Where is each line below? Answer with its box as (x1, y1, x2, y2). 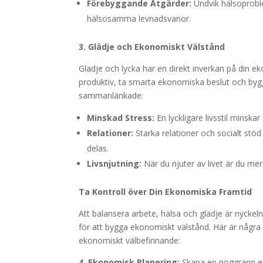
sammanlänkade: (79, 90, 144, 101)
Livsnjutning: (87, 158, 142, 169)
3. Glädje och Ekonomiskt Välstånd (79, 41, 225, 52)
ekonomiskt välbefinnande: (79, 235, 181, 246)
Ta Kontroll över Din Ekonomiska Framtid (79, 186, 252, 197)
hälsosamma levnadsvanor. (87, 13, 191, 24)
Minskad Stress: (87, 112, 155, 123)
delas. (87, 143, 109, 154)
